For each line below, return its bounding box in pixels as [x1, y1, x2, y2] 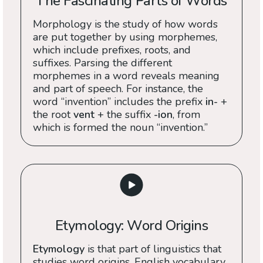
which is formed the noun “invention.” [33, 120, 208, 134]
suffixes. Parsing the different [33, 56, 172, 70]
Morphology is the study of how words [33, 17, 218, 31]
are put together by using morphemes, [33, 30, 217, 44]
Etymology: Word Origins [55, 216, 208, 235]
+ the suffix [95, 107, 154, 122]
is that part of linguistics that [85, 242, 221, 256]
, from [173, 107, 200, 122]
